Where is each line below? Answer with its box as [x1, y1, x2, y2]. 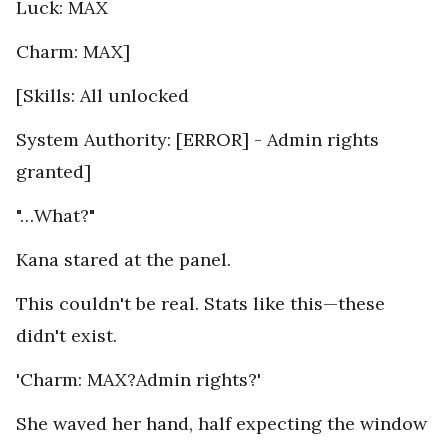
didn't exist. [16, 324, 122, 348]
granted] [16, 160, 91, 184]
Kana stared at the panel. [16, 248, 231, 272]
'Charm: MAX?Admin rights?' [16, 368, 261, 392]
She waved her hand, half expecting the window [16, 412, 427, 436]
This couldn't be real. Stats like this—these [16, 292, 385, 316]
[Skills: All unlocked [16, 84, 189, 108]
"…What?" [16, 204, 95, 228]
